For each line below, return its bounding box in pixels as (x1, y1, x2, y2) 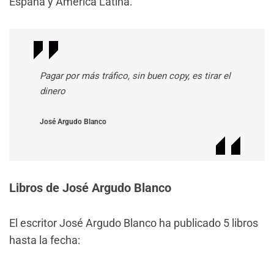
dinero (40, 86, 65, 97)
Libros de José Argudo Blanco (9, 180, 171, 195)
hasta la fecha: (9, 233, 80, 246)
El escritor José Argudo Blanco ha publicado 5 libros (9, 216, 258, 229)
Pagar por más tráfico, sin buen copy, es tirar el (40, 70, 231, 81)
